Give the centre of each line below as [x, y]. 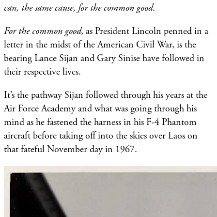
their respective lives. [42, 72]
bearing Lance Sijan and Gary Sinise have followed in [104, 58]
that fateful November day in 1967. [72, 149]
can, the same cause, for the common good [78, 8]
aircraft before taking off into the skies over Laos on [101, 136]
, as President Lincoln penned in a [145, 31]
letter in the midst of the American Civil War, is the [100, 45]
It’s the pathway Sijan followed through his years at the [106, 95]
